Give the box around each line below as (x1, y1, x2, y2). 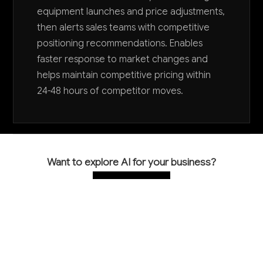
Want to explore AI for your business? (47, 155, 216, 168)
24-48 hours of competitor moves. (37, 85, 184, 97)
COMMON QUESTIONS (13, 227, 150, 240)
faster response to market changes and (37, 53, 208, 65)
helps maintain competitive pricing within (37, 69, 211, 81)
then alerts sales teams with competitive (37, 22, 210, 33)
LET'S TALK (106, 178, 157, 189)
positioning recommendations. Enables (37, 38, 203, 49)
